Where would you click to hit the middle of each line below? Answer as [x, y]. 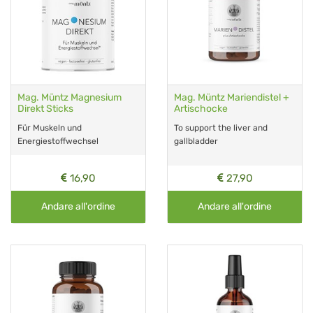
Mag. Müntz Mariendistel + [232, 97]
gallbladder [196, 141]
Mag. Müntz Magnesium [70, 97]
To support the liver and [221, 128]
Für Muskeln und [50, 128]
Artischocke [201, 108]
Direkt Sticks [45, 108]
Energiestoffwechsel [58, 141]
